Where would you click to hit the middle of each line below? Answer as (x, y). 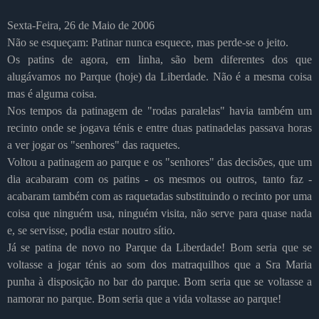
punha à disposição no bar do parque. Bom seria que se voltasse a (159, 281)
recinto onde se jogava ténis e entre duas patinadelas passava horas (159, 127)
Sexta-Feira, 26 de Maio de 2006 (81, 25)
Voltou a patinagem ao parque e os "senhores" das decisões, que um (159, 162)
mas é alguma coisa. (52, 93)
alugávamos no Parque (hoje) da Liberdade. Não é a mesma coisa (159, 76)
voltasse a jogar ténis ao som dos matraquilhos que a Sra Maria (159, 264)
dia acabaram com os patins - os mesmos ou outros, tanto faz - (159, 179)
